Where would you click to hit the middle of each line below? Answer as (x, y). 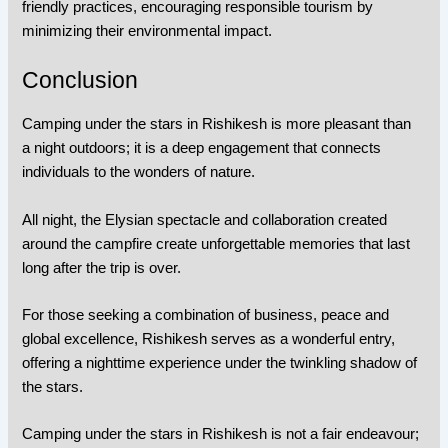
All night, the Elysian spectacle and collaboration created (205, 219)
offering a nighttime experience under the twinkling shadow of (220, 362)
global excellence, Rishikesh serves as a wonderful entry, (209, 338)
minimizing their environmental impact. (147, 31)
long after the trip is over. (102, 267)
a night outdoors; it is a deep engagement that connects (202, 148)
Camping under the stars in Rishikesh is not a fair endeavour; (221, 434)
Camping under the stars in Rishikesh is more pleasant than (219, 124)
